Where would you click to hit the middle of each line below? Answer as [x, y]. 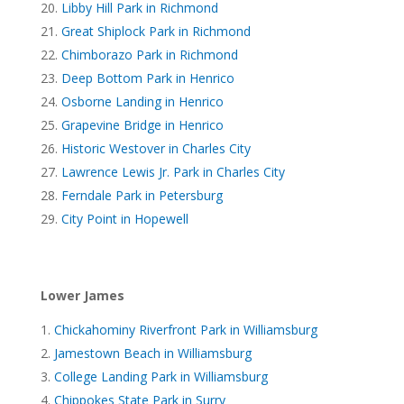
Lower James [82, 295]
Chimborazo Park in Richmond [149, 54]
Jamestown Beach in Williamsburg [152, 353]
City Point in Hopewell [124, 218]
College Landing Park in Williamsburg [161, 376]
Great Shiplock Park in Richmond [156, 31]
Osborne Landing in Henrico [142, 101]
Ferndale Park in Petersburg [142, 195]
